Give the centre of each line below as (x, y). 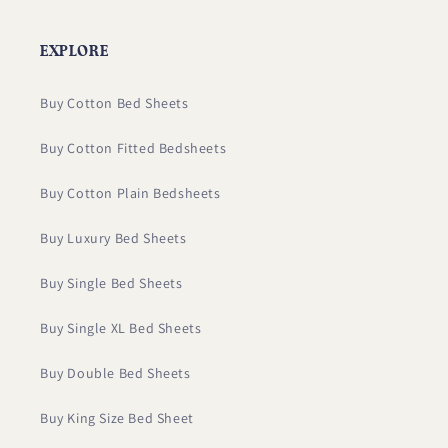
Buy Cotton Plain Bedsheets (130, 193)
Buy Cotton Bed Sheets (114, 103)
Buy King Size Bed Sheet (117, 418)
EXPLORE (74, 51)
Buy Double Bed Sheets (115, 373)
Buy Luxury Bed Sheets (113, 238)
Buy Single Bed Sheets (111, 283)
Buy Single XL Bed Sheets (121, 328)
